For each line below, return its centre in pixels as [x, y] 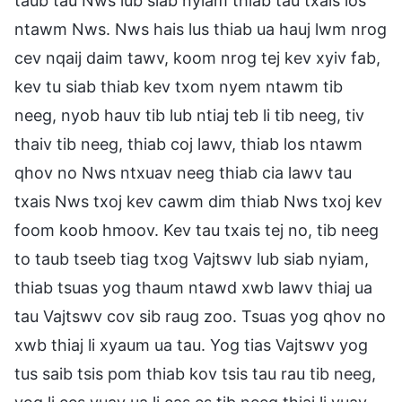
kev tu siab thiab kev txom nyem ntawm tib [179, 86]
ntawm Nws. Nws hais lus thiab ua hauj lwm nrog [201, 29]
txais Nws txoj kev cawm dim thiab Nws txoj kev [198, 201]
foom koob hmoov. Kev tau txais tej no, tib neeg [197, 230]
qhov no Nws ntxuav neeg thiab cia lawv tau [183, 172]
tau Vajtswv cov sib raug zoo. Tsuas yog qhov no [200, 316]
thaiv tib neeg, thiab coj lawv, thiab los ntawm [188, 144]
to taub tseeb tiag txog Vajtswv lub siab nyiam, [192, 258]
